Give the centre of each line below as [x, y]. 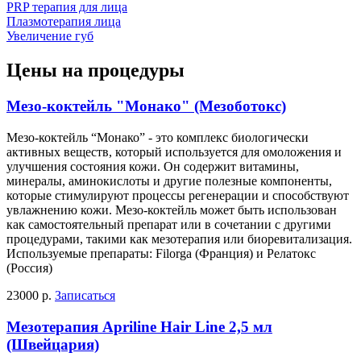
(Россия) [29, 268]
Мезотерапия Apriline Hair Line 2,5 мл [139, 326]
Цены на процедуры [95, 71]
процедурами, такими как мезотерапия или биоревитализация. [179, 239]
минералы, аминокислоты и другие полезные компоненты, [169, 180]
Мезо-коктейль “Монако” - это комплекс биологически [158, 137]
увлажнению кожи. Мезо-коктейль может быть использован [172, 210]
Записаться [85, 295]
